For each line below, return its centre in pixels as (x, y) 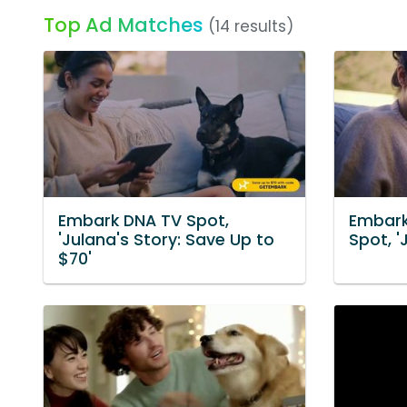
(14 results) (251, 26)
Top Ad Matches (124, 25)
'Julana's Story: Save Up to (166, 240)
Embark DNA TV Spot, (144, 221)
